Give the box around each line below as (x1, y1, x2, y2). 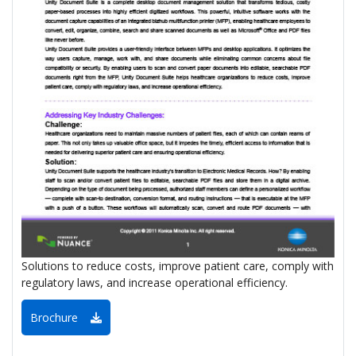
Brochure (30, 309, 91, 325)
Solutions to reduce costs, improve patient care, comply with (21, 258, 335, 274)
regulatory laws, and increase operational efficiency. (21, 275, 288, 291)
